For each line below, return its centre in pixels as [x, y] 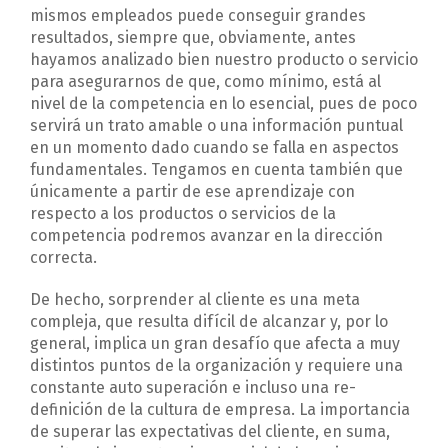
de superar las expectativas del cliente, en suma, [210, 432]
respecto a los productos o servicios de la [183, 214]
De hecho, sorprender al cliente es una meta [195, 300]
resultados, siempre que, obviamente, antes [193, 38]
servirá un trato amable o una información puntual [216, 126]
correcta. [63, 258]
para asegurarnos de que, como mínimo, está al [205, 82]
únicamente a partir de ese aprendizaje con [192, 192]
